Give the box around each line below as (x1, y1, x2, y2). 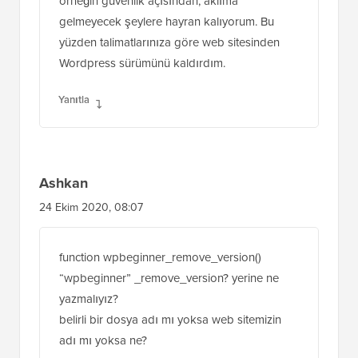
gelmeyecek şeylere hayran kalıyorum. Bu (59, 70, 274, 89)
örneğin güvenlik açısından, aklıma (59, 50, 238, 68)
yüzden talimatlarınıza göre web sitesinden (59, 91, 280, 109)
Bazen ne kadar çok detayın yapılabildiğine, (59, 29, 284, 47)
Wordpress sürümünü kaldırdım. (59, 112, 225, 130)
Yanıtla (58, 149, 89, 165)
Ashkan (39, 230, 88, 252)
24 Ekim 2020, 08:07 (39, 257, 143, 274)
